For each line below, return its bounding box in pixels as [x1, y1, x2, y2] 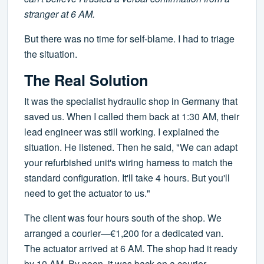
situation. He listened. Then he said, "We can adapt [24, 140, 237, 154]
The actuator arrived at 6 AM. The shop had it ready [24, 242, 237, 256]
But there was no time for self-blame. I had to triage [24, 32, 235, 46]
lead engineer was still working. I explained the [24, 125, 219, 139]
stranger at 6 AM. [24, 7, 95, 21]
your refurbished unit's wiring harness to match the [24, 156, 233, 170]
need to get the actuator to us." [24, 186, 150, 200]
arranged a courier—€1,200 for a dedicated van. [24, 226, 223, 240]
